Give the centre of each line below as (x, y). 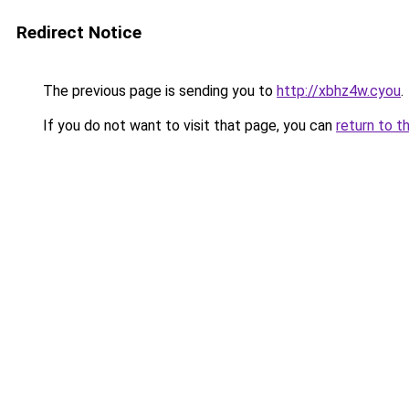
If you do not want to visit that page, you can (188, 126)
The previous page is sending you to (158, 91)
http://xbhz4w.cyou (339, 91)
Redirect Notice (79, 32)
